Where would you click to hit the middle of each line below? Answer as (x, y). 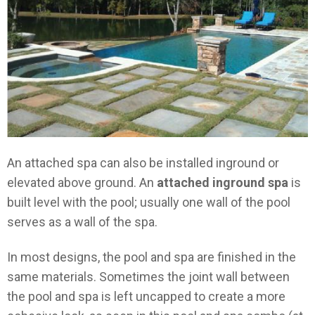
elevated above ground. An (82, 182)
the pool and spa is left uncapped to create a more (146, 297)
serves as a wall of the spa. (82, 221)
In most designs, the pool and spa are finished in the (152, 257)
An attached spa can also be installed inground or (143, 162)
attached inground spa (223, 182)
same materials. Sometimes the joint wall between (148, 277)
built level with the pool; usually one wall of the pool (149, 202)
